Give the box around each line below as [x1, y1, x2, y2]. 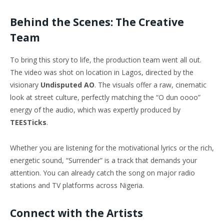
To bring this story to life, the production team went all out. [10, 55, 201, 65]
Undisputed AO [40, 80, 94, 90]
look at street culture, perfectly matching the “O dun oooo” [10, 92, 200, 102]
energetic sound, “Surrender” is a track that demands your [10, 155, 197, 165]
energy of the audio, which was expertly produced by [10, 105, 180, 115]
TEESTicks [10, 117, 46, 127]
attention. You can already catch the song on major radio [10, 168, 195, 178]
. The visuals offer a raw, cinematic [94, 80, 206, 90]
